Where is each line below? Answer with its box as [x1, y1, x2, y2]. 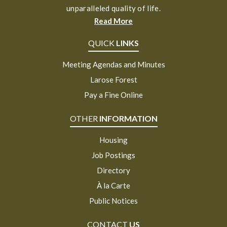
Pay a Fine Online [84, 90, 143, 99]
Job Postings [92, 150, 135, 160]
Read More [94, 16, 133, 25]
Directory [97, 165, 130, 175]
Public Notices [89, 196, 138, 205]
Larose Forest [90, 74, 137, 84]
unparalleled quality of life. [66, 3, 161, 13]
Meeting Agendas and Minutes [62, 59, 165, 69]
